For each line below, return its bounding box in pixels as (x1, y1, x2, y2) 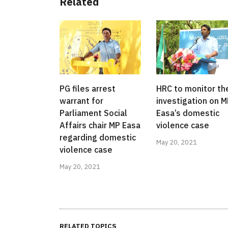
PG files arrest (60, 83, 116, 94)
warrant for (60, 96, 103, 106)
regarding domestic (60, 132, 136, 143)
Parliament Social (60, 108, 127, 119)
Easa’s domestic (156, 108, 219, 119)
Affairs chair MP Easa (60, 120, 140, 131)
